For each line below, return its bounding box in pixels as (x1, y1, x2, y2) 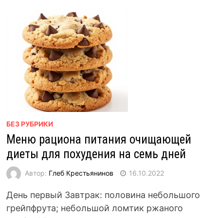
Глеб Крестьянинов (48, 168, 113, 177)
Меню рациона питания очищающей (6, 132, 191, 146)
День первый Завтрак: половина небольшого (6, 190, 200, 200)
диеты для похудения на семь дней (6, 147, 186, 161)
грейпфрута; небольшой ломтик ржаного (6, 203, 183, 213)
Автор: (24, 168, 49, 177)
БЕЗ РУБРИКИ (6, 120, 53, 128)
